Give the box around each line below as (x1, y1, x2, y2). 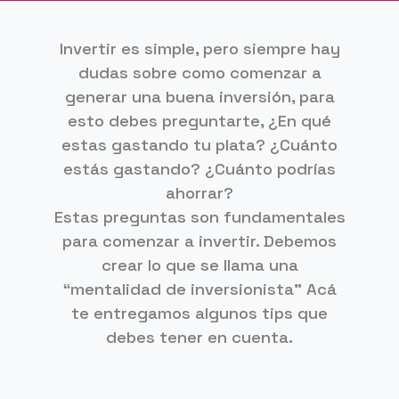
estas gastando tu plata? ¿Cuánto (61, 134, 338, 156)
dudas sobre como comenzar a (77, 62, 322, 84)
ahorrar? (166, 183, 233, 204)
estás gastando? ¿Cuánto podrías (63, 159, 336, 180)
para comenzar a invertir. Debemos (62, 231, 337, 252)
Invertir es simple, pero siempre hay (59, 38, 340, 60)
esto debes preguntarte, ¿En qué (68, 110, 331, 132)
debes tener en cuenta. (106, 327, 293, 348)
